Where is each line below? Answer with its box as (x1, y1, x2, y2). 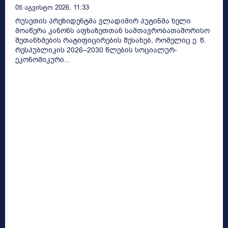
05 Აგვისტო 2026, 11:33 (15, 3, 89, 12)
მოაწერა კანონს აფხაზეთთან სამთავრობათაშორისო (15, 26, 210, 36)
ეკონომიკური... (15, 55, 70, 65)
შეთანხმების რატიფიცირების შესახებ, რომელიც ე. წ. (15, 36, 206, 46)
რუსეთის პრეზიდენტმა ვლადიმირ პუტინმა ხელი (15, 16, 191, 26)
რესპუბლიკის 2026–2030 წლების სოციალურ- (15, 45, 177, 55)
